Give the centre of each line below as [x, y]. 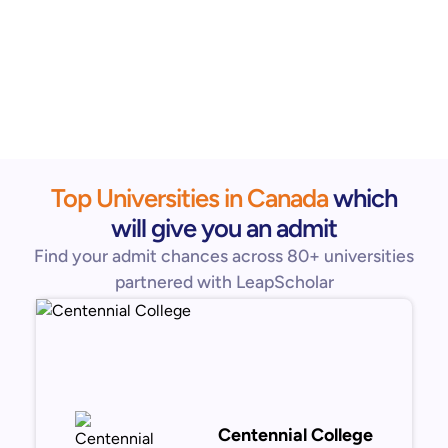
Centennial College [295, 434]
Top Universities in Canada [189, 198]
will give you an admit [224, 228]
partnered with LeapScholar [224, 281]
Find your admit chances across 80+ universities [224, 255]
